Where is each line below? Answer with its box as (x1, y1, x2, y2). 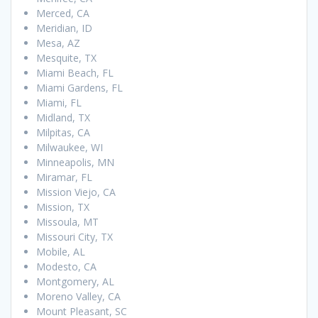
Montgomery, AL (36, 275, 114, 289)
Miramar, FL (36, 170, 92, 185)
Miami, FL (36, 96, 82, 110)
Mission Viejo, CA (36, 185, 116, 199)
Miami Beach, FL (36, 66, 114, 80)
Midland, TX (36, 111, 90, 125)
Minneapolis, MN (36, 155, 114, 170)
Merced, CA (36, 6, 89, 21)
